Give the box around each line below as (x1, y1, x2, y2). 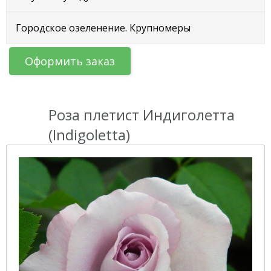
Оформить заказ (25, 54, 115, 68)
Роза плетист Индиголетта (48, 105, 235, 125)
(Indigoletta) (48, 125, 130, 145)
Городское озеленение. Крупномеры (16, 21, 191, 34)
